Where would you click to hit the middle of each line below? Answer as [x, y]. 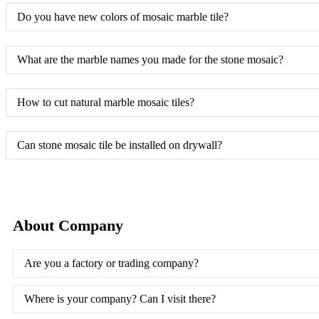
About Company [68, 225]
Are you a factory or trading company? [111, 263]
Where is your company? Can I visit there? [120, 298]
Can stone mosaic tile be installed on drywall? [120, 145]
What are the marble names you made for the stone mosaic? [150, 59]
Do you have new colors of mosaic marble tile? [123, 16]
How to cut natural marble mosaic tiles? [106, 102]
